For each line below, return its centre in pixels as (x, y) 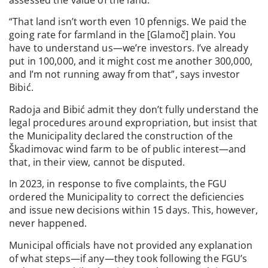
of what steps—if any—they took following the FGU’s (128, 258)
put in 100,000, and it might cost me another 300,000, (131, 61)
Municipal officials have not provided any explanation (131, 245)
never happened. (48, 223)
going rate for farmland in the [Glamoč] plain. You (123, 35)
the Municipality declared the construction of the (121, 135)
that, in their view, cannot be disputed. (97, 162)
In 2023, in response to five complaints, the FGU (118, 184)
